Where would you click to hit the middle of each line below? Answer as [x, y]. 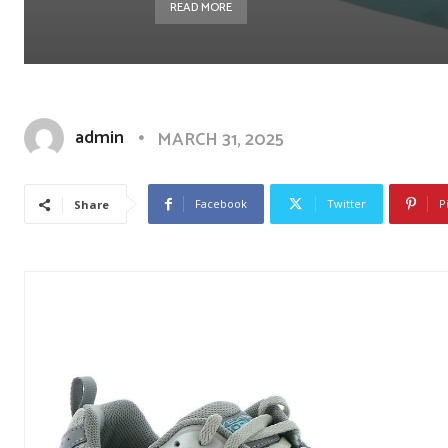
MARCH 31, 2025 [220, 139]
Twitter [346, 203]
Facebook [221, 203]
